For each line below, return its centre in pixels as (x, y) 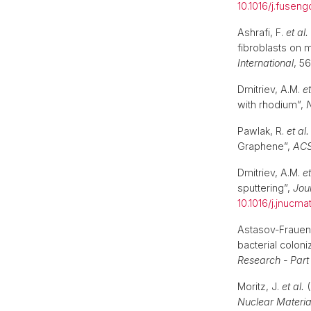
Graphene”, (265, 146)
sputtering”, (265, 188)
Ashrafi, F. (262, 32)
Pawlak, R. (262, 131)
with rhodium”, (272, 104)
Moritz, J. (260, 286)
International (266, 63)
